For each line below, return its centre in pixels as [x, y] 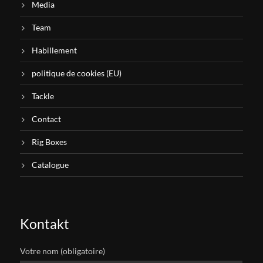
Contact [46, 119]
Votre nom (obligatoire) [63, 251]
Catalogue [50, 165]
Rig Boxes [49, 142]
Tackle [43, 96]
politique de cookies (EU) [77, 73]
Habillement [54, 50]
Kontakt [45, 224]
